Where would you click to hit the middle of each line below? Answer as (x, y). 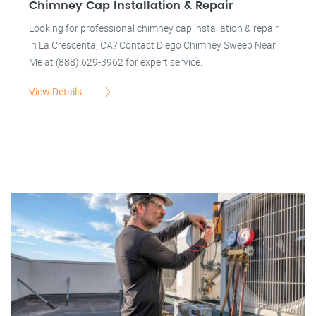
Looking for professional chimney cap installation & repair (154, 28)
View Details (55, 91)
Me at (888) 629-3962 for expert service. (116, 62)
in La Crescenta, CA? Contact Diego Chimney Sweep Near (152, 45)
